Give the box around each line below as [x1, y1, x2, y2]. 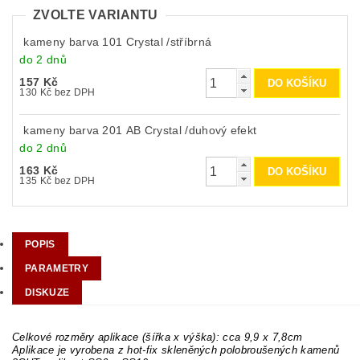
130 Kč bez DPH [54, 87, 96, 99]
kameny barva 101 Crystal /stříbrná [23, 35, 212, 49]
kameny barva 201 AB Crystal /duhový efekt [23, 124, 257, 137]
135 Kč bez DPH [54, 175, 96, 187]
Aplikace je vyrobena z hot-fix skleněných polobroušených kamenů [12, 344, 340, 357]
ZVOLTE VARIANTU [33, 8, 158, 22]
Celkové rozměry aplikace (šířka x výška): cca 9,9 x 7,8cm [12, 331, 303, 344]
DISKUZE [25, 287, 70, 299]
